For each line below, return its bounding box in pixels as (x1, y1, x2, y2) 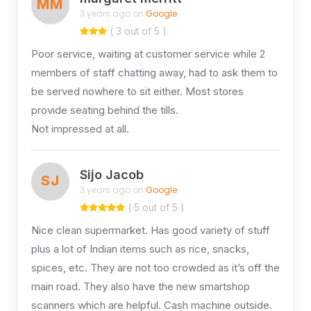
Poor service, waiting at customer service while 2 (31, 47, 265, 60)
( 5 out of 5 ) (124, 201, 185, 213)
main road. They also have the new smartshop (31, 279, 250, 293)
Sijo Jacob (79, 167, 144, 183)
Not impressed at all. (31, 121, 129, 135)
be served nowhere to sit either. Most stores (31, 84, 244, 98)
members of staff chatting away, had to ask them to (31, 65, 278, 79)
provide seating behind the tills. (31, 103, 178, 117)
